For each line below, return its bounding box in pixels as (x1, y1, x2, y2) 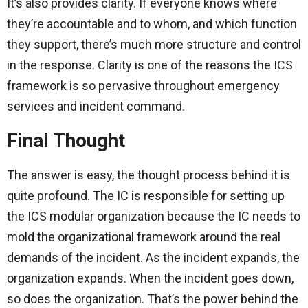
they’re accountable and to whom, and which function (7, 16, 297, 32)
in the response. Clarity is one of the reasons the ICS (7, 58, 293, 73)
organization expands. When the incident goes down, (7, 271, 294, 286)
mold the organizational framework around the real (7, 230, 280, 245)
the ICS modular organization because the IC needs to (7, 209, 300, 224)
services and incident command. (7, 99, 185, 114)
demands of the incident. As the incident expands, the (7, 250, 300, 265)
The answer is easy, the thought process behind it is (7, 168, 290, 183)
